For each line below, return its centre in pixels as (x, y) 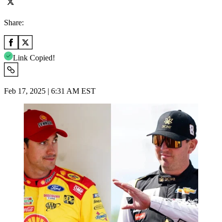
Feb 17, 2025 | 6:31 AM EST (50, 91)
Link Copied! (34, 57)
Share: (14, 22)
